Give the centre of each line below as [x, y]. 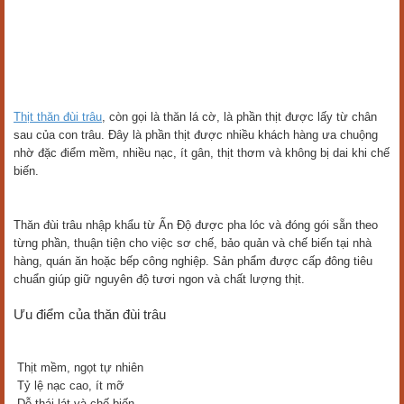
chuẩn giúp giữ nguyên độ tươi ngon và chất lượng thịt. [159, 279]
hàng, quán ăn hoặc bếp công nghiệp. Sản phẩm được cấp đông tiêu [193, 261]
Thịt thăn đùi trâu [58, 117]
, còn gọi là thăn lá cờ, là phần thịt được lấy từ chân [239, 117]
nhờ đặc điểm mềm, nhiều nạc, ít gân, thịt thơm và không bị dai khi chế [202, 153]
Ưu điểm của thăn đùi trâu [90, 314]
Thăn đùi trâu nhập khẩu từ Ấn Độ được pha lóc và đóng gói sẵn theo [196, 225]
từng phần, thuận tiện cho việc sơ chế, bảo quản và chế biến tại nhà [193, 243]
